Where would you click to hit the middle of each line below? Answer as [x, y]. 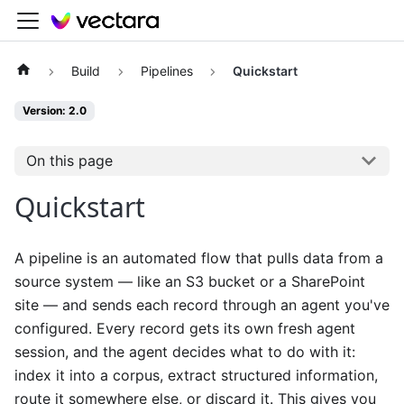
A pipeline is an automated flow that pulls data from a [199, 257]
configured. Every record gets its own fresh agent [185, 328]
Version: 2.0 [55, 111]
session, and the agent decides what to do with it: [185, 351]
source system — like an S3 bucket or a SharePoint [190, 281]
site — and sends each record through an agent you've [202, 304]
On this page [69, 161]
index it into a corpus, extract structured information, [196, 375]
